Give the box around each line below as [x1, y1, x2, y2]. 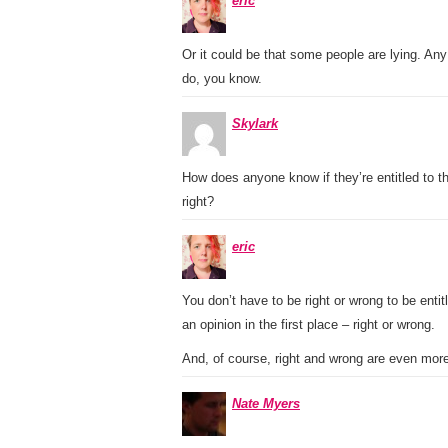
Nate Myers [232, 396, 300, 411]
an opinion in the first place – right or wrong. [182, 317, 435, 332]
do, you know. [182, 71, 262, 86]
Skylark [232, 116, 278, 131]
